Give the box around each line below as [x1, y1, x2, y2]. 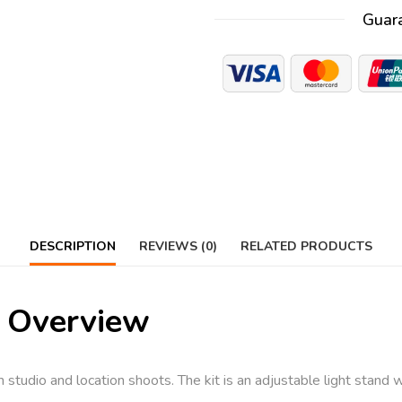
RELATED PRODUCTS [240, 237, 372, 255]
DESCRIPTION [30, 237, 116, 255]
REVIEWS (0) [139, 237, 217, 255]
